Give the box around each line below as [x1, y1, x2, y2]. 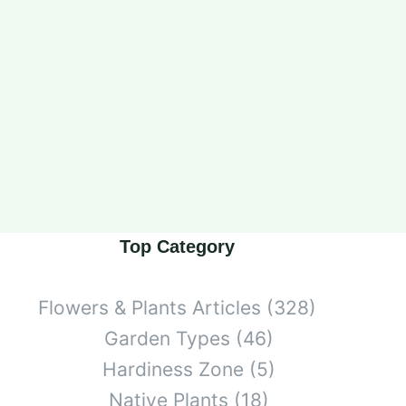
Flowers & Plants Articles [38, 295, 262, 319]
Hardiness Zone [101, 357, 244, 381]
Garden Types [103, 326, 230, 350]
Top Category [120, 236, 236, 256]
